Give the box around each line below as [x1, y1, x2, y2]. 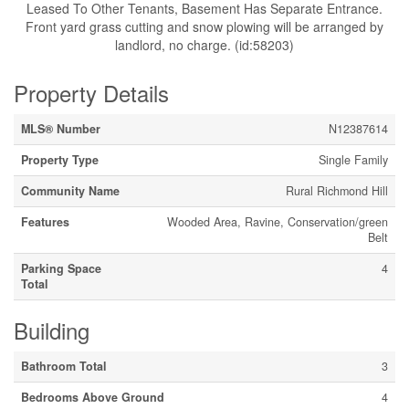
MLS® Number [21, 121, 100, 137]
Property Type [21, 152, 99, 168]
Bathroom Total [21, 358, 107, 374]
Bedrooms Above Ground [21, 389, 164, 405]
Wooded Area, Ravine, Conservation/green [167, 214, 388, 230]
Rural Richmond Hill [286, 183, 388, 199]
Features [21, 214, 69, 230]
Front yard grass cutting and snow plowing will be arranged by [26, 17, 383, 36]
